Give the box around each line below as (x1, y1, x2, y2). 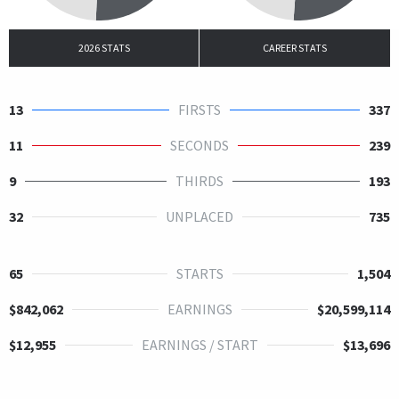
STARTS (175, 264, 224, 282)
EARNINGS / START (141, 335, 258, 354)
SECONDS (170, 135, 229, 154)
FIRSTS (178, 100, 221, 118)
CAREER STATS (263, 40, 327, 54)
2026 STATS (77, 40, 130, 54)
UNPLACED (166, 207, 233, 225)
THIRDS (175, 171, 224, 190)
